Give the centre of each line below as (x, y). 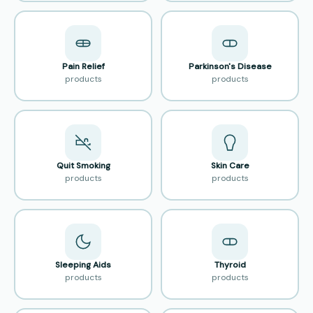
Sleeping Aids (83, 265)
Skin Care (230, 166)
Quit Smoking (83, 166)
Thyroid (230, 265)
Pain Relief (83, 67)
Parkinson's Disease (230, 67)
